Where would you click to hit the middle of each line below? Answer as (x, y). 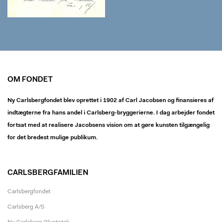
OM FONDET (30, 80)
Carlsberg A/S (26, 207)
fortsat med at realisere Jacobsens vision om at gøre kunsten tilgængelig (109, 126)
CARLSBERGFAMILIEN (48, 173)
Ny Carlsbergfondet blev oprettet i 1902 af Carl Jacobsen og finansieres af (111, 101)
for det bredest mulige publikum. (53, 138)
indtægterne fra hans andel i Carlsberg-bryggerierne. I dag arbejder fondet (111, 113)
